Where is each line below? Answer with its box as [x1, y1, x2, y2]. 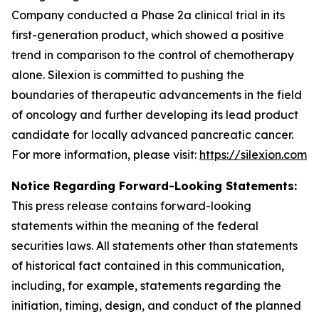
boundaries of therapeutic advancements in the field [11, 88, 302, 102]
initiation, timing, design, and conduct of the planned [11, 298, 301, 313]
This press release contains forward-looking [11, 199, 251, 213]
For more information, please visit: [11, 147, 199, 162]
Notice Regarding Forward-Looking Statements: [11, 179, 297, 193]
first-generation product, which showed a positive [11, 28, 284, 42]
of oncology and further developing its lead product [11, 108, 298, 122]
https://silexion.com [199, 147, 307, 162]
